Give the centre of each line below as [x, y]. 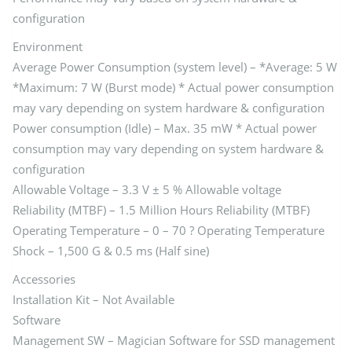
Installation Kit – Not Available [93, 299]
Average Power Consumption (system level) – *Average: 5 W [175, 66]
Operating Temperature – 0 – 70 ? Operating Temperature [169, 230]
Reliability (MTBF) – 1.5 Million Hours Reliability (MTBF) [161, 209]
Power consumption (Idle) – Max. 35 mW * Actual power [165, 128]
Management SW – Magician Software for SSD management [174, 340]
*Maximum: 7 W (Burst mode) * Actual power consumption [173, 87]
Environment [48, 46]
